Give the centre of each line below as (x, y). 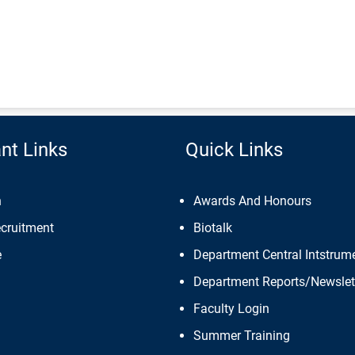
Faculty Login (231, 309)
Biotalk (213, 228)
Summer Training (242, 336)
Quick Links (234, 150)
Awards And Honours (252, 201)
